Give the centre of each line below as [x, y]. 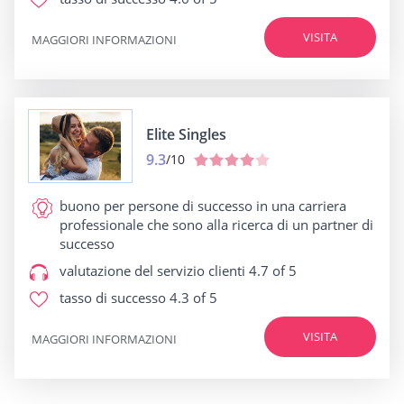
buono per [92, 206]
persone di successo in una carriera [235, 206]
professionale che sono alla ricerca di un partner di [216, 225]
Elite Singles [186, 134]
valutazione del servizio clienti [152, 271]
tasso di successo [113, 298]
